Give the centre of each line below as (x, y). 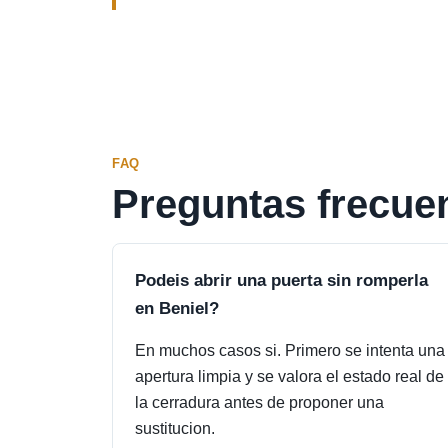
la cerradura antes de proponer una (259, 402)
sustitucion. (175, 428)
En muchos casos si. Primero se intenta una (290, 350)
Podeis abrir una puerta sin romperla (281, 280)
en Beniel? (177, 308)
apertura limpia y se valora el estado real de (289, 376)
